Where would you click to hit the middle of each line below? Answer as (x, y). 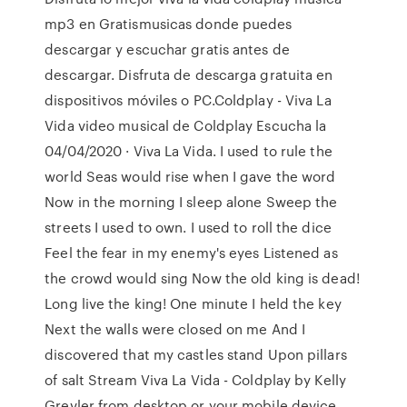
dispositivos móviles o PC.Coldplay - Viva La (188, 100)
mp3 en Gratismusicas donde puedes (169, 24)
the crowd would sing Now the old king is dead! (202, 278)
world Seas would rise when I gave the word (190, 176)
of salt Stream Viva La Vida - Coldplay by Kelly (195, 380)
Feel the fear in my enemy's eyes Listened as (191, 253)
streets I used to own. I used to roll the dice (188, 227)
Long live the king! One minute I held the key (193, 303)
